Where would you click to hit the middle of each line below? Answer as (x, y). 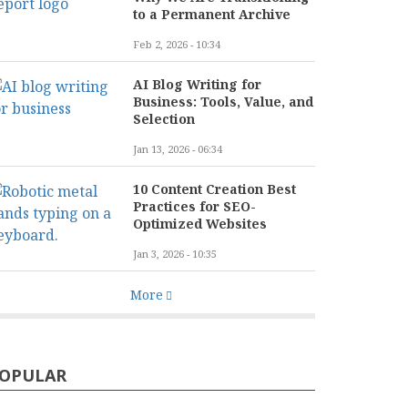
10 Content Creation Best (214, 189)
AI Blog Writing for (197, 84)
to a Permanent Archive (212, 14)
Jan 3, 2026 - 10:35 (175, 254)
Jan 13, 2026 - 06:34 (178, 149)
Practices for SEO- (194, 206)
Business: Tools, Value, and (223, 102)
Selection (164, 119)
